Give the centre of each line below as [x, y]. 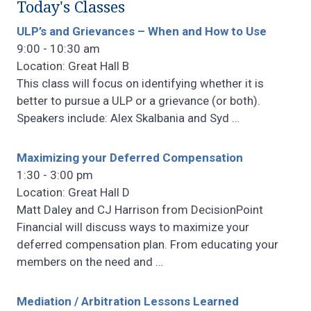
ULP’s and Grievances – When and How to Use [142, 32]
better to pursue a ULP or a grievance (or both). [138, 101]
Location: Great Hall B [73, 66]
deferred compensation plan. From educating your [148, 245]
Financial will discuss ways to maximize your [133, 227]
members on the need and [86, 262]
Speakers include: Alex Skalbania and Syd [124, 118]
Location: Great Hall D [73, 193]
